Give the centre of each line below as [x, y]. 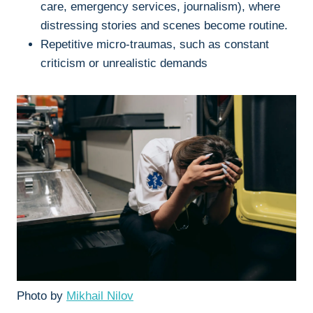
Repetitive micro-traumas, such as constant [155, 44]
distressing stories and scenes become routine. [164, 25]
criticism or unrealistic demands [124, 63]
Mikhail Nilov [100, 296]
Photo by [42, 296]
